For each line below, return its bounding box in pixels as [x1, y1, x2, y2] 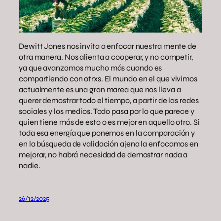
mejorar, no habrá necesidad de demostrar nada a [19, 149, 188, 159]
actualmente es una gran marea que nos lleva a [19, 84, 181, 94]
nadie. [19, 160, 42, 170]
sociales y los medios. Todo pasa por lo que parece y [19, 106, 194, 116]
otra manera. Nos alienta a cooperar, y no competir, [19, 52, 193, 62]
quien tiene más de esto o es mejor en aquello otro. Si [19, 117, 200, 127]
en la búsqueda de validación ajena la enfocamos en [19, 139, 198, 148]
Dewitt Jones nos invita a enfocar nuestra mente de [19, 41, 196, 51]
